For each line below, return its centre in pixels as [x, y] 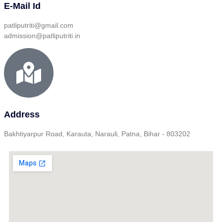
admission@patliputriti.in [42, 36]
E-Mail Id [22, 6]
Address [22, 115]
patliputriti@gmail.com [39, 26]
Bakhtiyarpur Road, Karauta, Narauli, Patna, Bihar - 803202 [97, 134]
